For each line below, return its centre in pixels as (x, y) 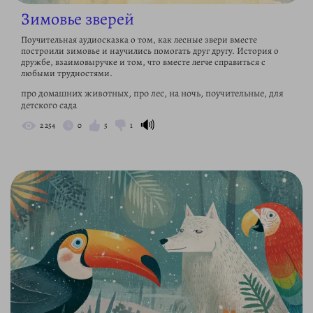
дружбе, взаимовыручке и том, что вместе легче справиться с (143, 62)
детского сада (49, 105)
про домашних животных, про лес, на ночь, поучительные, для (152, 93)
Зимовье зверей (78, 19)
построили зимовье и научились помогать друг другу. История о (150, 51)
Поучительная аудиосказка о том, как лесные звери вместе (139, 39)
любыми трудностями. (67, 73)
